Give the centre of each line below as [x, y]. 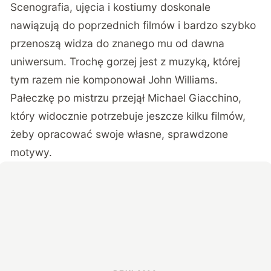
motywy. [31, 152]
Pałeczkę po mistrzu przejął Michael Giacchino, [126, 98]
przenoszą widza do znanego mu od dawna [118, 44]
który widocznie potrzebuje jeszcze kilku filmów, [128, 116]
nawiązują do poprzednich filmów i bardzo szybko [133, 25]
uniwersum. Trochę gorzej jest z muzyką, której [126, 62]
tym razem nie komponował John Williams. [114, 80]
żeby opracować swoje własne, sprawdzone [119, 134]
